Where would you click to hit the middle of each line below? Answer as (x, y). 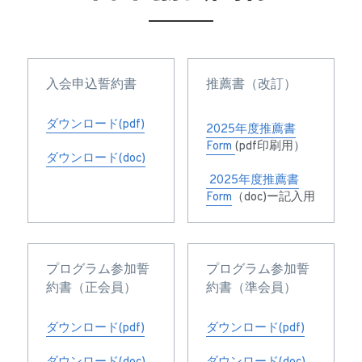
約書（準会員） (251, 288)
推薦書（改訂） (251, 84)
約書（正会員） (91, 288)
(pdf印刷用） (270, 147)
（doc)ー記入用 (274, 198)
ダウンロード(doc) (96, 159)
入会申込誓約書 (91, 84)
